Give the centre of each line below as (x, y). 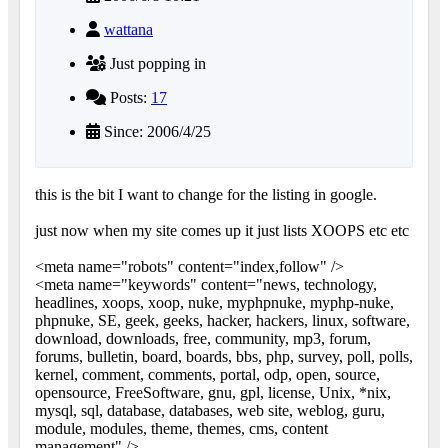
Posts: (128, 97)
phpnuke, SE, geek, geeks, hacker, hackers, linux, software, (222, 320)
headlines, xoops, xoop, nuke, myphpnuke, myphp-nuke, (214, 302)
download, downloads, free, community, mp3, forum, (203, 338)
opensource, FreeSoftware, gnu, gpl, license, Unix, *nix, (213, 392)
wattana (128, 29)
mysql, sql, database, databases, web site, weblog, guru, (210, 410)
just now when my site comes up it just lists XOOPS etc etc (222, 230)
